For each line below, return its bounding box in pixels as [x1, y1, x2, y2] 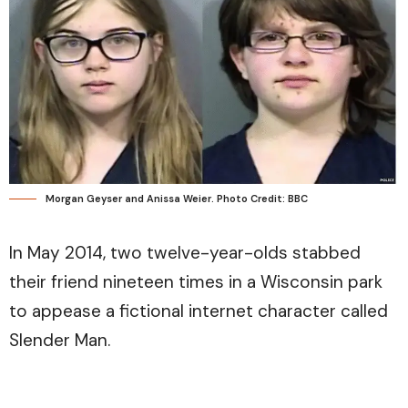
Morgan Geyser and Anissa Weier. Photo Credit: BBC [46, 192, 308, 206]
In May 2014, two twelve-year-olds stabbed [9, 241, 361, 265]
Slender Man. [9, 329, 110, 352]
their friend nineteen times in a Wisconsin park [9, 270, 382, 294]
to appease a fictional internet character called [9, 300, 388, 323]
